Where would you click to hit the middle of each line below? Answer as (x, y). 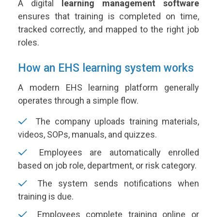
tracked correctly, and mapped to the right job (108, 29)
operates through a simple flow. (78, 100)
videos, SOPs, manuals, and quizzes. (87, 134)
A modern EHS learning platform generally (108, 87)
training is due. (46, 196)
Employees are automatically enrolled (115, 152)
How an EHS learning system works (106, 68)
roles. (29, 42)
